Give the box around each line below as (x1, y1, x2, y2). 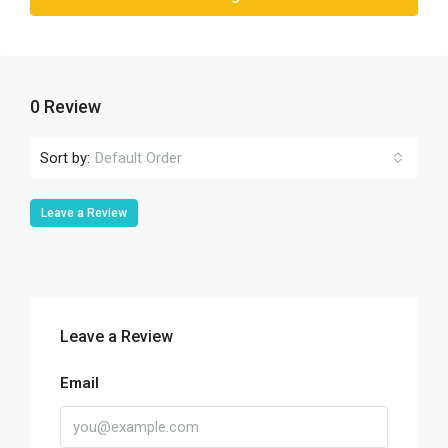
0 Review (30, 96, 101, 117)
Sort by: (40, 148, 90, 167)
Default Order (95, 149, 182, 167)
